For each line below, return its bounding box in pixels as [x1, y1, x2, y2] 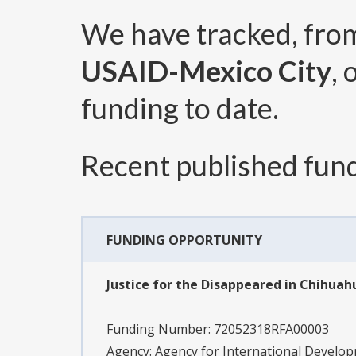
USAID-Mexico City [81, 53, 331, 89]
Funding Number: [106, 320, 214, 339]
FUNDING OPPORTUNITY [106, 231, 262, 250]
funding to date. [81, 91, 279, 126]
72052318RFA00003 [214, 320, 329, 339]
